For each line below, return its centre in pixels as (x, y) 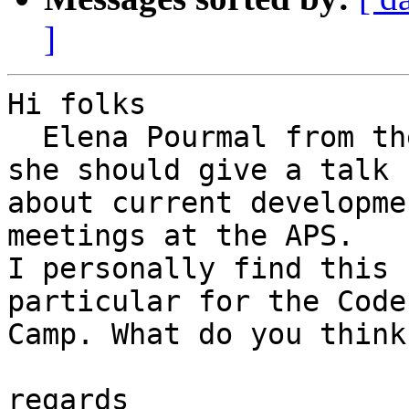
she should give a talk (198, 170)
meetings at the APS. (189, 236)
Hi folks (77, 105)
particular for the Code (207, 302)
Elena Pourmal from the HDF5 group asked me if (25, 137)
